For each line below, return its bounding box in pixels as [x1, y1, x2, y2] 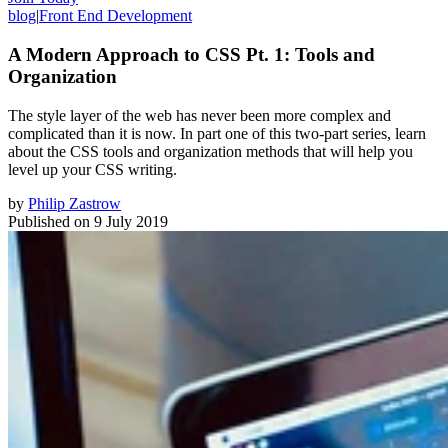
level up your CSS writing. [8, 160, 177, 178]
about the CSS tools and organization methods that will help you [8, 142, 413, 160]
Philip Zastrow [28, 194, 121, 212]
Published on [8, 212, 90, 230]
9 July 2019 [94, 212, 168, 230]
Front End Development [39, 7, 192, 25]
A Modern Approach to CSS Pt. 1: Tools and [8, 43, 375, 65]
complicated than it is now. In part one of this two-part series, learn [8, 124, 426, 142]
